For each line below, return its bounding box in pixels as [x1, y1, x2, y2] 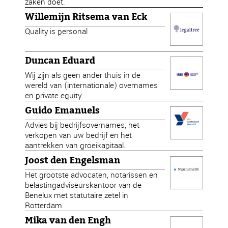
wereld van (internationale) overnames [25, 80, 158, 91]
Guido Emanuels [25, 105, 100, 116]
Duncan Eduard [25, 55, 96, 66]
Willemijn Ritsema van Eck [25, 11, 148, 22]
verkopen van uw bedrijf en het [25, 130, 132, 140]
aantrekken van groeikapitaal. [25, 140, 126, 151]
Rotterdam [25, 200, 63, 211]
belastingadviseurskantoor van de [25, 180, 142, 190]
